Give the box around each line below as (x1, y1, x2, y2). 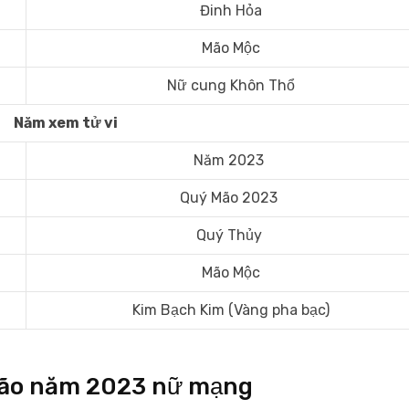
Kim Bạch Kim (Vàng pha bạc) (131, 301, 330, 319)
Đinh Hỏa (199, 2, 262, 19)
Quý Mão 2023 (180, 189, 281, 206)
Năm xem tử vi (13, 114, 118, 131)
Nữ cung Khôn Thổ (166, 77, 295, 94)
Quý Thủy (195, 226, 266, 244)
